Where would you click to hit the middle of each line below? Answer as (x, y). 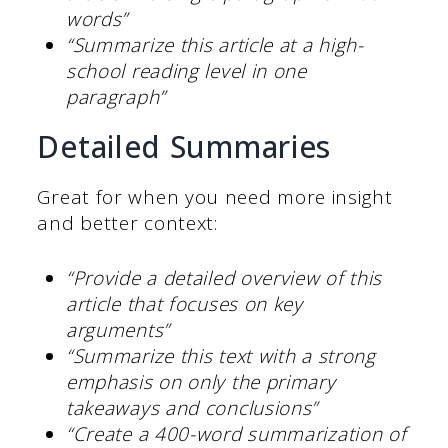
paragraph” (115, 97)
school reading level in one (186, 71)
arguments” (117, 329)
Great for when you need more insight (215, 197)
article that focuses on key (184, 303)
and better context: (127, 223)
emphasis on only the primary (200, 381)
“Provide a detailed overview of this (224, 277)
